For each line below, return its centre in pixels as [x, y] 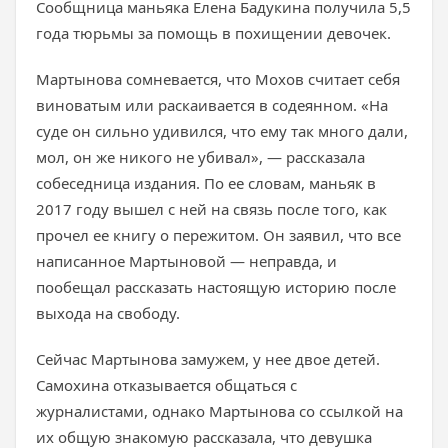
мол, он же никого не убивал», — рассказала [200, 157]
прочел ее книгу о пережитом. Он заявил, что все [218, 235]
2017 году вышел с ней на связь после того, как [211, 209]
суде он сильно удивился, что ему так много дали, [222, 131]
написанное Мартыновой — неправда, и [186, 261]
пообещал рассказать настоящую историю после [216, 287]
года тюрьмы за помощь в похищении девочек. [213, 33]
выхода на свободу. [108, 313]
